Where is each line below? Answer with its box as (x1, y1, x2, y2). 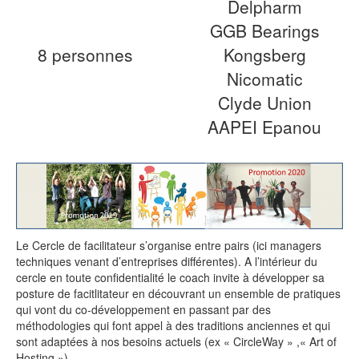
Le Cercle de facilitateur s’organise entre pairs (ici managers (16, 236, 321, 253)
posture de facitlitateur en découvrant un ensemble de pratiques (16, 284, 341, 301)
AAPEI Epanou (208, 115, 322, 139)
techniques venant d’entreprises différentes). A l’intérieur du (16, 252, 317, 269)
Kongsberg (223, 42, 306, 67)
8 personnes (37, 42, 133, 67)
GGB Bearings (209, 18, 320, 42)
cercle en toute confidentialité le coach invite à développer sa (16, 268, 325, 285)
